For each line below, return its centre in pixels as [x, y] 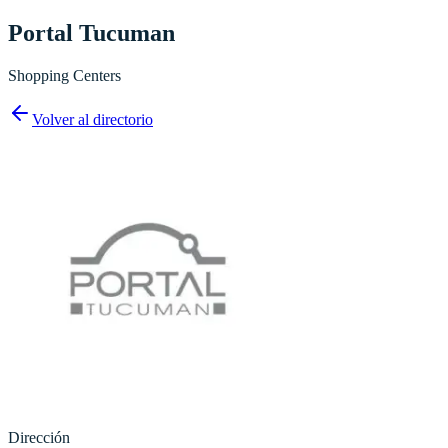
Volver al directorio [92, 119]
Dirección [39, 437]
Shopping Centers [64, 75]
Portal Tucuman [91, 32]
